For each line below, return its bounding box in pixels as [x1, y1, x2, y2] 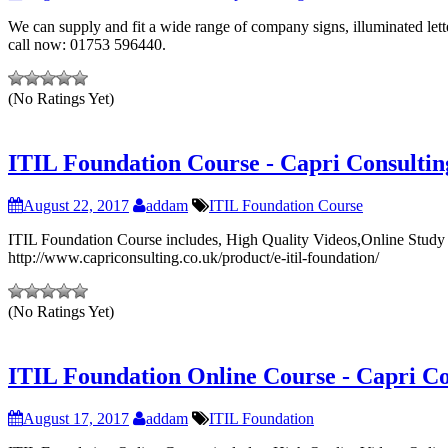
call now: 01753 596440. [8, 36, 166, 54]
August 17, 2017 [23, 409, 129, 427]
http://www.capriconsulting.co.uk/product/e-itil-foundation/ [8, 249, 379, 267]
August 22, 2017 [23, 197, 129, 215]
